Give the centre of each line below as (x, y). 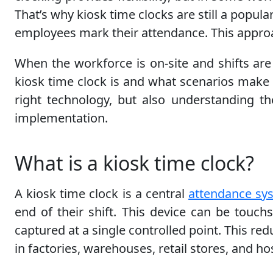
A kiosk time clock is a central (102, 194)
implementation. (61, 118)
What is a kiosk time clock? (134, 163)
